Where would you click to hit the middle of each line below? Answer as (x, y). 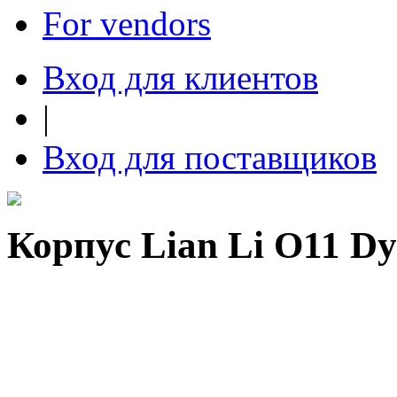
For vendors (127, 23)
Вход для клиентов (180, 78)
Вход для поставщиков (210, 157)
